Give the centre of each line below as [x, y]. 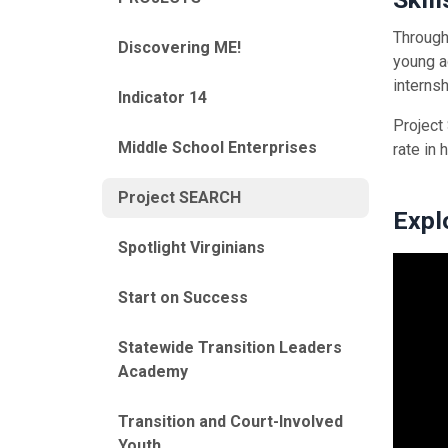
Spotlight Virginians [191, 248]
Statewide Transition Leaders [230, 348]
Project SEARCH [179, 198]
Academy [153, 372]
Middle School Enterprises [217, 148]
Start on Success [183, 298]
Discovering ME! [179, 48]
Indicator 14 [162, 98]
